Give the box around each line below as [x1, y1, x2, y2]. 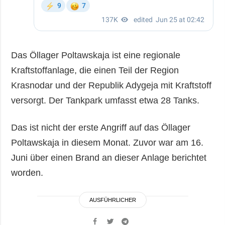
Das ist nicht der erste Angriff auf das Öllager [11, 122, 191, 133]
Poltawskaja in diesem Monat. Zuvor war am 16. [11, 137, 204, 148]
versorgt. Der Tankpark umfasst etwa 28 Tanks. [11, 95, 200, 105]
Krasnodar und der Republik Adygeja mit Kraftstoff [11, 80, 212, 90]
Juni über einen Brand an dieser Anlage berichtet [11, 152, 207, 163]
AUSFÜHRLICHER [89, 196, 136, 203]
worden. [11, 167, 44, 178]
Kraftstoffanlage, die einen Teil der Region [11, 65, 179, 75]
